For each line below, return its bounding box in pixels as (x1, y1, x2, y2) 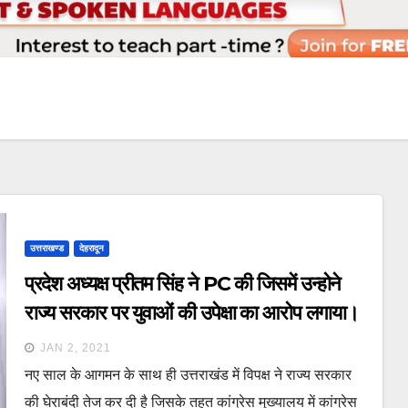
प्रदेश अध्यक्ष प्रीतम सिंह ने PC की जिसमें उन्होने (24, 270, 342, 296)
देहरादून (78, 242, 104, 253)
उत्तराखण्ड (29, 242, 64, 253)
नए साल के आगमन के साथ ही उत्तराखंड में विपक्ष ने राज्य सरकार (24, 366, 352, 382)
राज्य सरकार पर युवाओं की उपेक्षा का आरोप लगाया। (24, 300, 359, 325)
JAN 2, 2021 (39, 341, 111, 354)
